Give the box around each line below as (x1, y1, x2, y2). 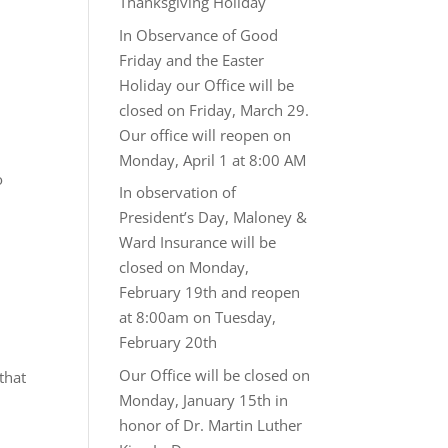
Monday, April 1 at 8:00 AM (119, 149, 307, 170)
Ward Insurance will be (119, 232, 277, 252)
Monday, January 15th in (119, 389, 289, 410)
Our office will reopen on (119, 124, 292, 145)
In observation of (119, 182, 237, 202)
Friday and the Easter (119, 49, 265, 70)
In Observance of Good (119, 24, 279, 45)
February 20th (119, 332, 218, 352)
